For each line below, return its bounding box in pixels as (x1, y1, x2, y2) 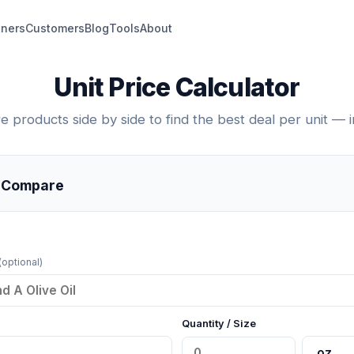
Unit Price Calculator (54, 72, 300, 103)
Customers (25, 21, 85, 35)
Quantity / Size (182, 318, 256, 330)
